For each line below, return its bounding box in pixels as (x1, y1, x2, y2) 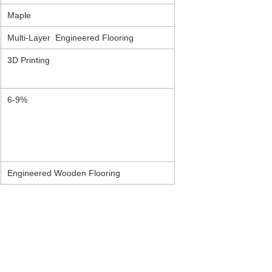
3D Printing (7, 55, 52, 65)
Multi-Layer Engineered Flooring (7, 32, 134, 42)
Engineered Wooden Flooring (7, 168, 120, 178)
